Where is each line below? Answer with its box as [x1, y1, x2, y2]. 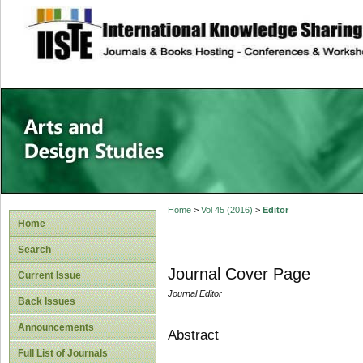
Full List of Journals [18, 348, 108, 359]
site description [103, 17, 211, 33]
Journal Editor [167, 288, 222, 299]
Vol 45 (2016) [200, 205, 253, 216]
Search [18, 244, 51, 255]
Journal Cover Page [167, 265, 310, 284]
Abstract [167, 327, 219, 343]
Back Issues [18, 296, 75, 307]
